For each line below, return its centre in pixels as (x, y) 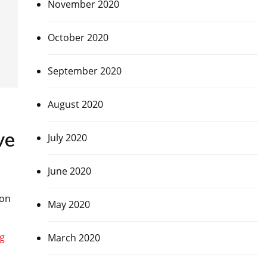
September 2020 (84, 71)
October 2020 (78, 38)
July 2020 (67, 138)
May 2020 (69, 204)
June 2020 (69, 171)
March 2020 (74, 238)
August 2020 (75, 104)
